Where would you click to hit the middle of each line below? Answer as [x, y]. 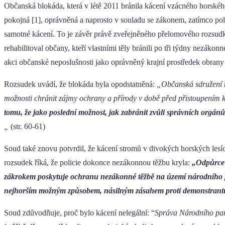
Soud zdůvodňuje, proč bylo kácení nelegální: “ [79, 213]
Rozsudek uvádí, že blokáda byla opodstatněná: [80, 84]
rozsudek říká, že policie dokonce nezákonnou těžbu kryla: [98, 163]
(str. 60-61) [27, 127]
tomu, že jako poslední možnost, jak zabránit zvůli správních [101, 113]
